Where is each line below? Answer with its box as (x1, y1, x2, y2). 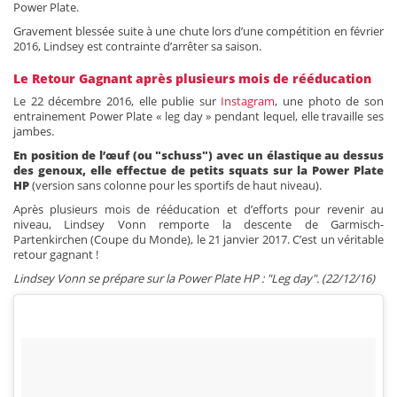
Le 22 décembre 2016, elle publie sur (13, 92, 222, 109)
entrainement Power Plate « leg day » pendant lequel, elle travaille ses (13, 107, 384, 124)
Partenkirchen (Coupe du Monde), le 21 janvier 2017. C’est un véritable (13, 230, 384, 247)
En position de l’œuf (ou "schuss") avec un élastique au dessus (13, 146, 384, 163)
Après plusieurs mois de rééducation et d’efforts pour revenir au (13, 200, 384, 217)
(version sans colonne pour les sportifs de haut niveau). (29, 176, 322, 193)
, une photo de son (275, 92, 385, 109)
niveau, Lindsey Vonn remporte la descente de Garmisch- (13, 215, 384, 232)
